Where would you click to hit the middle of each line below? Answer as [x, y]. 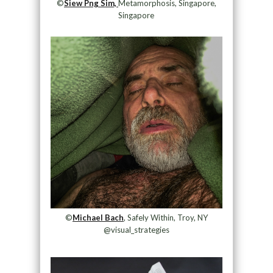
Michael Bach [98, 217]
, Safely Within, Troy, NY [165, 217]
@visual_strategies [136, 229]
